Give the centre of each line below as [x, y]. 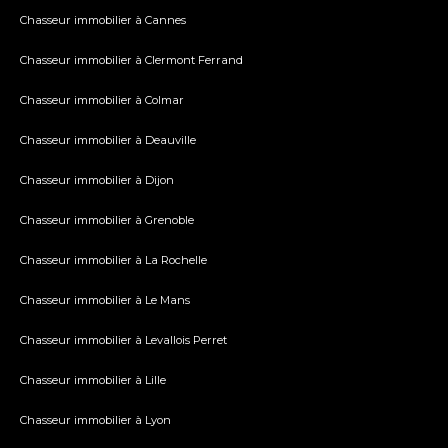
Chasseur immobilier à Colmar [102, 100]
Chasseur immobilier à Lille [93, 380]
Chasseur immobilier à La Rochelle [113, 260]
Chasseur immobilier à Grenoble [107, 220]
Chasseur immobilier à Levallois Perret [123, 340]
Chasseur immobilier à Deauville [108, 140]
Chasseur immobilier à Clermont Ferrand [131, 60]
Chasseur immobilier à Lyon [95, 420]
